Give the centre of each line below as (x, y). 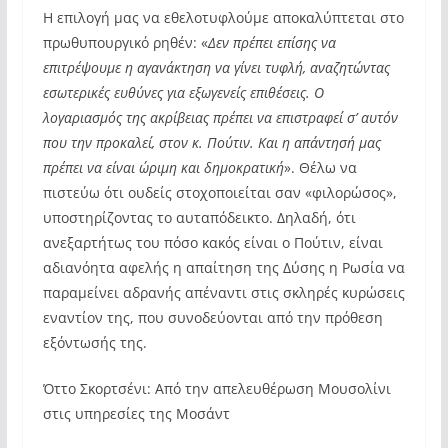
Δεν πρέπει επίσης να (271, 42)
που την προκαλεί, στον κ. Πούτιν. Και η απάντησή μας (211, 142)
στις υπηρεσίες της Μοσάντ (136, 413)
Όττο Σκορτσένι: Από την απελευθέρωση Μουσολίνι (216, 388)
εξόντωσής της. (94, 342)
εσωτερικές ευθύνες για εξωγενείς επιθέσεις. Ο (183, 92)
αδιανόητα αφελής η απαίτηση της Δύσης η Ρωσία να (223, 267)
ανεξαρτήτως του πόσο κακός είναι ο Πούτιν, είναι (212, 242)
